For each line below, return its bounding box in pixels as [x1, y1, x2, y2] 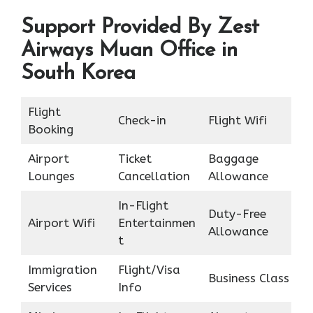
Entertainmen [117, 215, 196, 230]
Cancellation [117, 168, 190, 183]
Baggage [208, 151, 259, 166]
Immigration [27, 262, 97, 277]
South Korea [21, 62, 136, 85]
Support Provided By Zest [21, 16, 259, 38]
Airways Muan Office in [21, 39, 238, 61]
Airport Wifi [27, 215, 95, 230]
